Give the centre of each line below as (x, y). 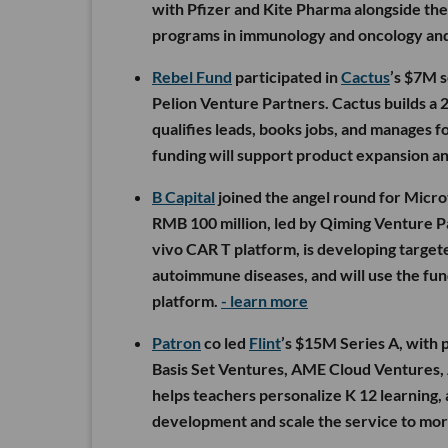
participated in (286, 77)
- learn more (264, 301)
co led (225, 343)
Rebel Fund (192, 77)
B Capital (183, 197)
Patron (176, 343)
